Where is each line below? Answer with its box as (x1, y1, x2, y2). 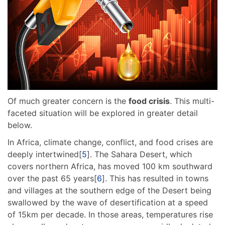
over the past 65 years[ (8, 173, 97, 184)
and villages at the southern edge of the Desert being (8, 185, 211, 196)
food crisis (129, 96, 170, 106)
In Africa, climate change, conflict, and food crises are (8, 137, 213, 148)
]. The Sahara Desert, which (87, 149, 192, 160)
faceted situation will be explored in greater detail (8, 108, 198, 119)
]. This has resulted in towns (102, 173, 208, 184)
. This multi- (170, 96, 214, 106)
